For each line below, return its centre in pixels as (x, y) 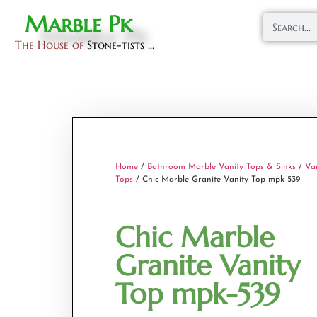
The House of (51, 45)
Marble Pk (78, 24)
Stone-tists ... (121, 45)
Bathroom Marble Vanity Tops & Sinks (221, 167)
